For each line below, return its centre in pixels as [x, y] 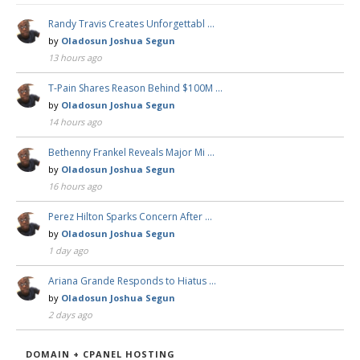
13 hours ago [75, 58]
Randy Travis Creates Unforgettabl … [131, 24]
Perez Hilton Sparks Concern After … [130, 217]
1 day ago [68, 251]
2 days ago [70, 315]
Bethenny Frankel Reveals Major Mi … [131, 153]
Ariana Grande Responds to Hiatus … [132, 281]
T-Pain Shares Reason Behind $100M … [135, 88]
